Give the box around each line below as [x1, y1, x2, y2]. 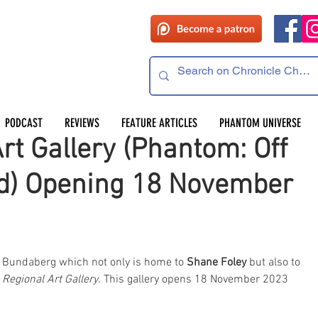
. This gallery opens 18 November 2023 [98, 273, 291, 287]
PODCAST [4, 116, 43, 130]
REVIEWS [64, 116, 99, 130]
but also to [246, 256, 303, 270]
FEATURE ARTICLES [121, 116, 197, 130]
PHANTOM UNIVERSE [219, 116, 301, 130]
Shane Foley [187, 256, 246, 270]
